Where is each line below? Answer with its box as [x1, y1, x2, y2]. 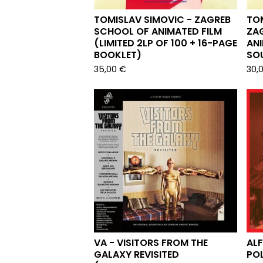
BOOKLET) [94, 48, 141, 62]
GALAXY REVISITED [94, 248, 179, 261]
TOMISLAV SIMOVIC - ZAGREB [94, 13, 231, 26]
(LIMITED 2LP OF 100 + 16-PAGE [94, 36, 237, 50]
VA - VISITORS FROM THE [94, 236, 208, 249]
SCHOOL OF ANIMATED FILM [94, 25, 222, 38]
